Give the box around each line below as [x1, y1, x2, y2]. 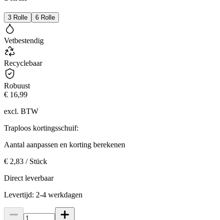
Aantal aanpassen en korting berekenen [4, 140, 125, 149]
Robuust [4, 81, 30, 90]
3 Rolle [8, 13, 27, 21]
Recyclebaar [4, 58, 42, 67]
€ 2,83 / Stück [4, 157, 47, 165]
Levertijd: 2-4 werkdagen [4, 190, 82, 199]
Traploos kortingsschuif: [4, 123, 79, 132]
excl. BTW [4, 107, 38, 115]
